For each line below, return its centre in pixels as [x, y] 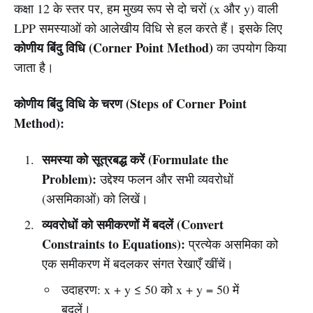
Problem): [69, 179]
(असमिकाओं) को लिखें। [95, 198]
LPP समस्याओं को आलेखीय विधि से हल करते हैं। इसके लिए [148, 28]
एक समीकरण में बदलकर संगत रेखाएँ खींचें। [137, 263]
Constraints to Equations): [113, 244]
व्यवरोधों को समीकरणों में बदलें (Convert [132, 224]
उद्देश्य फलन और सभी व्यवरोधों [165, 179]
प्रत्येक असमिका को [231, 244]
